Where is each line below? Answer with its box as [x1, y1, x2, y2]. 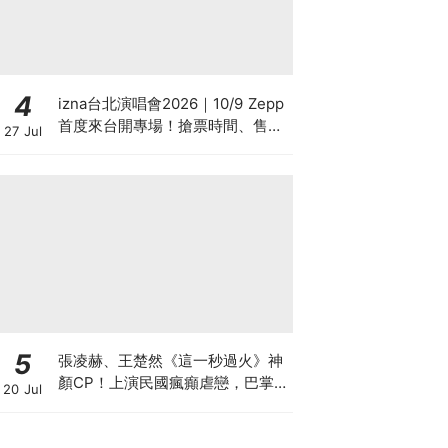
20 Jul [3, 380, 42, 397]
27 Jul [3, 123, 42, 139]
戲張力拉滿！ [57, 395, 148, 414]
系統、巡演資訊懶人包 [57, 137, 208, 157]
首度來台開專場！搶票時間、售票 [57, 115, 283, 135]
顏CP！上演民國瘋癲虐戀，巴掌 [57, 373, 274, 392]
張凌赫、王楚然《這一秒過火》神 [57, 351, 283, 370]
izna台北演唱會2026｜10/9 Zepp [57, 93, 284, 113]
